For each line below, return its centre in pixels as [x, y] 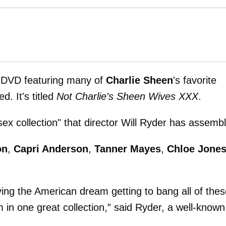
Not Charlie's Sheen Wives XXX [127, 97]
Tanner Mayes [128, 149]
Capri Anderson [51, 149]
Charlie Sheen [139, 80]
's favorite [195, 80]
